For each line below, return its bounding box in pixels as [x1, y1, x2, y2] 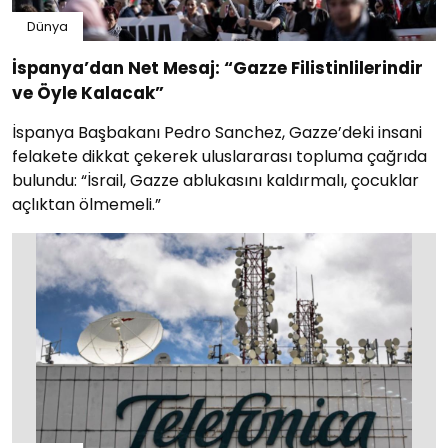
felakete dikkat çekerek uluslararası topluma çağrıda [12, 145, 427, 169]
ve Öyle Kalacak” [12, 81, 164, 106]
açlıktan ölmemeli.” [12, 193, 161, 217]
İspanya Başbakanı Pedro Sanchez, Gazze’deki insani [12, 121, 422, 145]
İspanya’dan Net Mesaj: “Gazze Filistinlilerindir [12, 56, 423, 81]
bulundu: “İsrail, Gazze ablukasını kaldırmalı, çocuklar [12, 169, 419, 193]
